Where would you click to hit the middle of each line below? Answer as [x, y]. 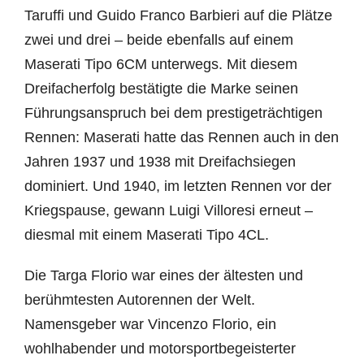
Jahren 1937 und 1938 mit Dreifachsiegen [160, 162]
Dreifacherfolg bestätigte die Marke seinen [161, 89]
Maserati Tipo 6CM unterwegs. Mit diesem [160, 64]
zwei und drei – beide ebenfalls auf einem [158, 40]
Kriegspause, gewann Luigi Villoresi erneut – [168, 210]
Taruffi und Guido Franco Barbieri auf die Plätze [178, 15]
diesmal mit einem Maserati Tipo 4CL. [146, 235]
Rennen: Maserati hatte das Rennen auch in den [181, 137]
